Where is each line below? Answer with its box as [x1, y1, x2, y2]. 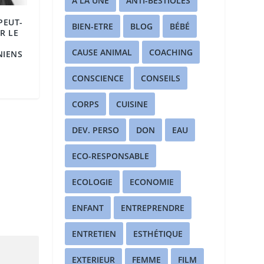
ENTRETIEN [72, 228, 117, 240]
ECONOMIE [130, 176, 174, 188]
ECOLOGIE [72, 176, 113, 188]
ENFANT [72, 202, 104, 214]
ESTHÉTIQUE [133, 228, 183, 240]
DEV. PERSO [72, 124, 120, 136]
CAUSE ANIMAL [72, 47, 133, 58]
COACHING [149, 47, 193, 58]
